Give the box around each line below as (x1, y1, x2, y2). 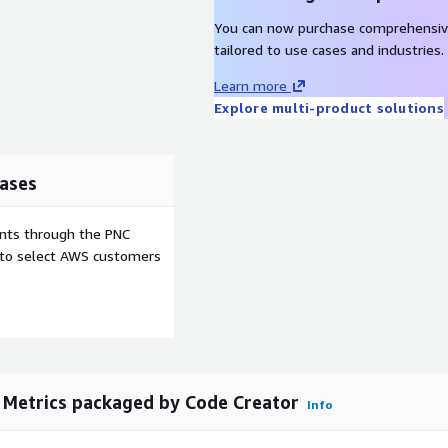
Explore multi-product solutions (214, 99, 444, 116)
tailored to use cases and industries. (214, 41, 444, 58)
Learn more (214, 77, 287, 94)
